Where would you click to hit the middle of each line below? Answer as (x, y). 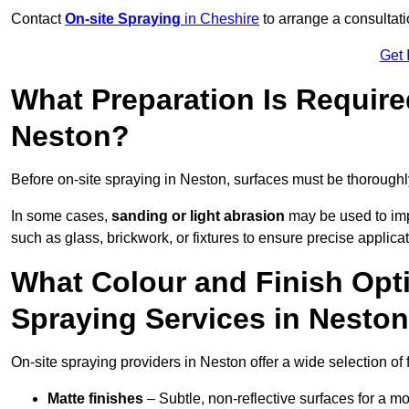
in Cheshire (220, 19)
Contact (38, 19)
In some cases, (61, 216)
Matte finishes (95, 399)
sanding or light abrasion (198, 216)
